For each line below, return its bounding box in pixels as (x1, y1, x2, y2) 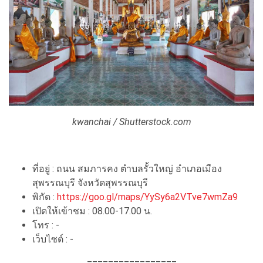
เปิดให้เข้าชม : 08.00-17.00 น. (32, 205, 152, 217)
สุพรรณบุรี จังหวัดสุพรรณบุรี (32, 177, 148, 188)
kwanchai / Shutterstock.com (72, 116, 191, 127)
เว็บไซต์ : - (32, 233, 73, 245)
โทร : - (32, 219, 59, 231)
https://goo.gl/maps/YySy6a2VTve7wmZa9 (57, 191, 238, 203)
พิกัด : (32, 191, 57, 203)
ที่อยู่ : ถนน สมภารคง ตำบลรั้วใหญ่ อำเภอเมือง (32, 163, 222, 174)
